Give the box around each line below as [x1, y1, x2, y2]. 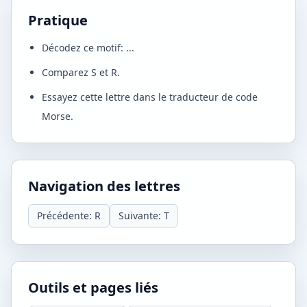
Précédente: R [37, 209, 101, 222]
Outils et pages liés [28, 278, 158, 297]
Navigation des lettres [28, 177, 180, 195]
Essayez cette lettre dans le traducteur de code [42, 90, 258, 103]
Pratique [28, 11, 88, 29]
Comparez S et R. [42, 66, 120, 79]
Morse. [42, 110, 73, 123]
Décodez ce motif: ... [42, 41, 134, 54]
